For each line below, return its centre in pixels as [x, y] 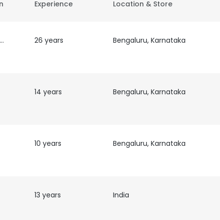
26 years [49, 40]
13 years [47, 195]
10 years [48, 143]
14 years [48, 92]
